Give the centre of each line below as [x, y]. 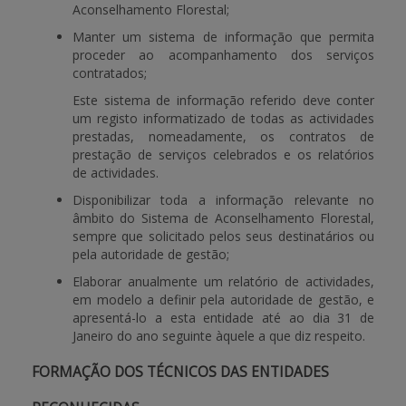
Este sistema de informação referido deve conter [223, 100]
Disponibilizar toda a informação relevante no [223, 200]
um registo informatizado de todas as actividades [223, 118]
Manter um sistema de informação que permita [223, 37]
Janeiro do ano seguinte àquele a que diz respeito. [219, 336]
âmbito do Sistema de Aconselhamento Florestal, [223, 218]
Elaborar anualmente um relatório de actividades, [223, 281]
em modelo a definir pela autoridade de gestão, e [223, 300]
